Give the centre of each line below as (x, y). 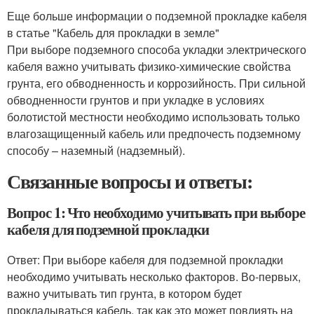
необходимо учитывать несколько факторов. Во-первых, (154, 277)
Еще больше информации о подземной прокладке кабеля (157, 16)
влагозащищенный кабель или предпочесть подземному (154, 134)
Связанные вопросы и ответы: (130, 182)
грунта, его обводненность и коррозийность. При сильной (156, 83)
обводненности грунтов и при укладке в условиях (136, 100)
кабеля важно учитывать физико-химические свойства (149, 67)
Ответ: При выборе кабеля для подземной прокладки (145, 260)
